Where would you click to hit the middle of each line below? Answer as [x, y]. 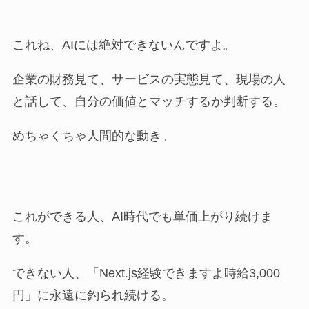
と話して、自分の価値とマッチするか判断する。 [149, 101]
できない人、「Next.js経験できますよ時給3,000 [146, 273]
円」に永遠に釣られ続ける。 [93, 296]
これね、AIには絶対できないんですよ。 [123, 44]
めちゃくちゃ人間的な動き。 [93, 136]
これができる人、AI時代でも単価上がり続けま [142, 217]
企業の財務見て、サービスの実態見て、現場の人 [149, 79]
